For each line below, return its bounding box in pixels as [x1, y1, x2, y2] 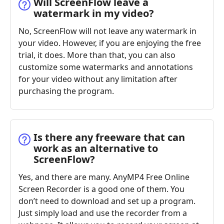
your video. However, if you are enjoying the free [18, 37, 201, 48]
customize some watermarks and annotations [18, 61, 193, 72]
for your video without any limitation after [18, 73, 177, 84]
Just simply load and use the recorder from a [18, 207, 187, 218]
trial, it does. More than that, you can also [18, 49, 175, 60]
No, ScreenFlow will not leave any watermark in [18, 25, 196, 36]
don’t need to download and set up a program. [18, 195, 195, 206]
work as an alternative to [33, 141, 158, 155]
